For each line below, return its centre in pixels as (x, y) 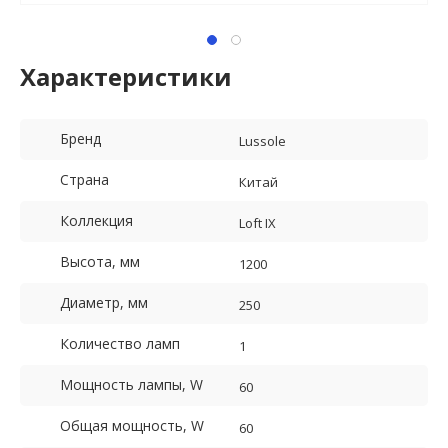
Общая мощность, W (132, 426)
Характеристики (126, 77)
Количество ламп (120, 344)
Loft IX (257, 223)
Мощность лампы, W (131, 385)
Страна (84, 180)
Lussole (262, 141)
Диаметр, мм (104, 303)
